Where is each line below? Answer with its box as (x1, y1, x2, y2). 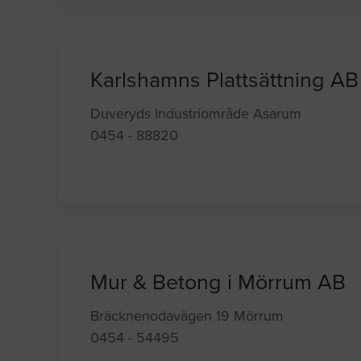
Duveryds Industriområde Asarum (90, 105, 302, 123)
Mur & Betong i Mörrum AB (90, 269, 346, 297)
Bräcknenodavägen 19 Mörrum (90, 307, 284, 326)
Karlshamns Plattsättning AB (90, 67, 359, 94)
